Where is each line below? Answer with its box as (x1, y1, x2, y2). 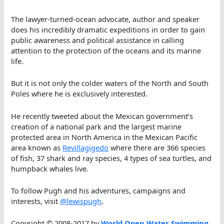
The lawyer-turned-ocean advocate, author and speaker (11, 13, 200, 24)
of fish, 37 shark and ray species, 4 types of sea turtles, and (11, 152, 212, 163)
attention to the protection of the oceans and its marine (11, 45, 201, 55)
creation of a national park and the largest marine (11, 121, 182, 131)
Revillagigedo (62, 142, 109, 152)
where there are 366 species (108, 142, 206, 152)
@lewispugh (60, 195, 102, 206)
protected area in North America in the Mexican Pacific (11, 131, 198, 142)
